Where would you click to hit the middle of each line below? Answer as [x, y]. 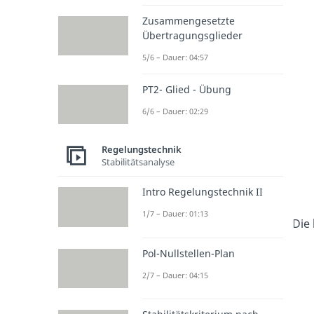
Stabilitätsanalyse [138, 162]
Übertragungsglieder [192, 36]
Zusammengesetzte [188, 21]
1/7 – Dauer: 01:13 [175, 214]
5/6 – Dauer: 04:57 [175, 57]
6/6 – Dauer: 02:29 [175, 111]
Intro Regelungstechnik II [202, 192]
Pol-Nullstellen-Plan [188, 253]
